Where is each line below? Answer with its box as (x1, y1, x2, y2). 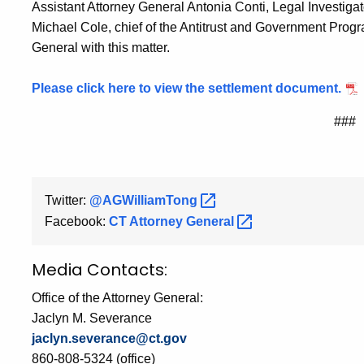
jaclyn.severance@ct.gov (32, 331, 187, 345)
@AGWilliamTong (89, 193, 201, 207)
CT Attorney (109, 214, 186, 228)
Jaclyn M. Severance (32, 310, 152, 325)
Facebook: (45, 214, 109, 228)
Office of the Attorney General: (32, 290, 203, 305)
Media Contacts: (32, 258, 167, 281)
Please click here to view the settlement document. (32, 81, 341, 95)
